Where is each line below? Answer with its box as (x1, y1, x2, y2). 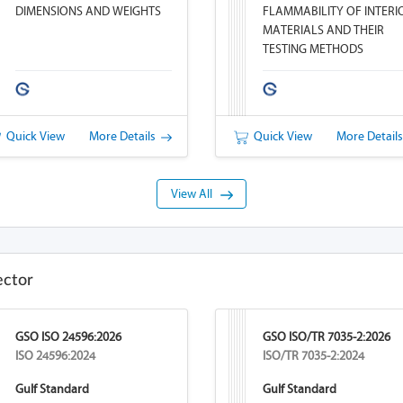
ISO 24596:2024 (14, 348, 95, 363)
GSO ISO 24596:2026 (14, 329, 121, 345)
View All (170, 186, 220, 201)
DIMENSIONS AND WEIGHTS (14, 4, 161, 19)
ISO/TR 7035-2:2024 (262, 348, 364, 363)
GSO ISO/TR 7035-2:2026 (262, 329, 390, 345)
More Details (88, 129, 161, 144)
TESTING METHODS (262, 41, 363, 57)
